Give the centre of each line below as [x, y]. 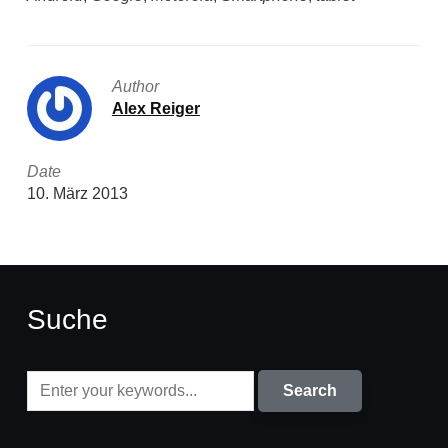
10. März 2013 [77, 193]
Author [135, 86]
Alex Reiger [155, 108]
